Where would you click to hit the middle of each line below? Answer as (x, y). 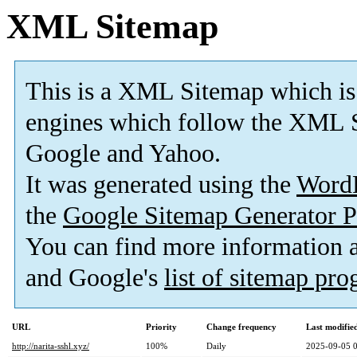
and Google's (95, 278)
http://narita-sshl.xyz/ (51, 346)
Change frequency (241, 327)
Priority (161, 327)
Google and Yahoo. (123, 154)
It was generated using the (161, 185)
